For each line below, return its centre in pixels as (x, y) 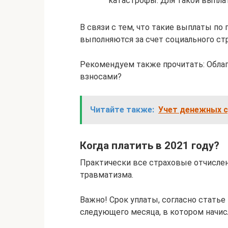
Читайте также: (122, 110)
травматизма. (107, 175)
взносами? (101, 77)
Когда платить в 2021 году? (150, 146)
